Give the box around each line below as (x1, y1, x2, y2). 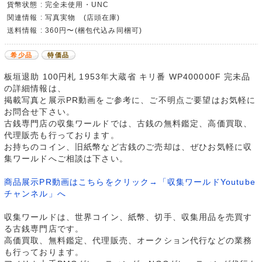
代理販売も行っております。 (4, 130, 119, 140)
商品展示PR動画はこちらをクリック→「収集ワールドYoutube (4, 177, 256, 187)
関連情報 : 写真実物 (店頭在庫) (6, 13, 120, 22)
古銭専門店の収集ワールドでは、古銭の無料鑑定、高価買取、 (4, 119, 253, 129)
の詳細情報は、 (4, 84, 66, 94)
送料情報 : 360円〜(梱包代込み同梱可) (6, 26, 143, 35)
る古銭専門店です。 (4, 224, 84, 234)
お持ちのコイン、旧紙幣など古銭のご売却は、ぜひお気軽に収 (4, 142, 253, 152)
